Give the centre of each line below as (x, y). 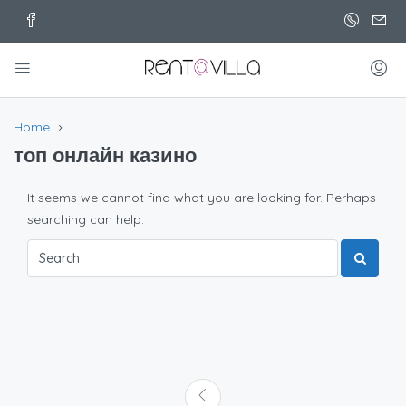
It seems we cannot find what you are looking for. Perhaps (202, 198)
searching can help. (86, 220)
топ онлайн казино (105, 155)
